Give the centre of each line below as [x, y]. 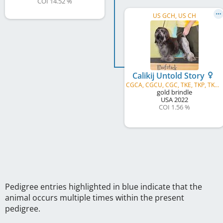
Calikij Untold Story [169, 76]
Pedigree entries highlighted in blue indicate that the [104, 187]
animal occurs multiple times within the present [95, 198]
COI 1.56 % [174, 107]
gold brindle [174, 92]
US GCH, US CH [174, 16]
